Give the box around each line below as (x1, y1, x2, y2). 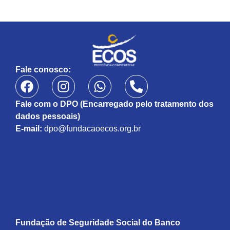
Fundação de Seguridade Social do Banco (15, 218, 180, 227)
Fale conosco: (15, 65, 71, 74)
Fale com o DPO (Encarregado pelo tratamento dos (15, 99, 214, 108)
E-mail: (15, 124, 42, 133)
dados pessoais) (15, 111, 80, 121)
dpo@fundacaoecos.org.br (44, 124, 141, 133)
